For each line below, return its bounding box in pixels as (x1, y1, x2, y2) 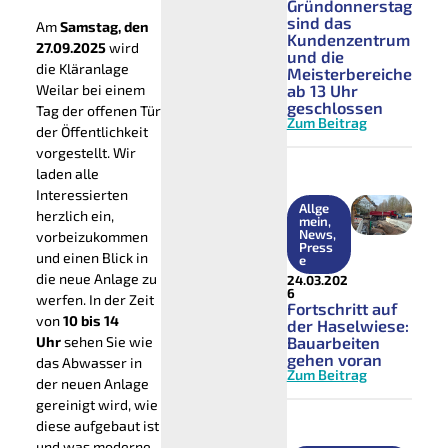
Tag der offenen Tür (35, 102, 161, 120)
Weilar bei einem (35, 81, 145, 99)
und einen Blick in (35, 249, 148, 267)
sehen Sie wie (60, 333, 153, 351)
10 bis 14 (62, 312, 119, 330)
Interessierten (35, 186, 128, 204)
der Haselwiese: (286, 315, 409, 335)
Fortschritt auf (286, 298, 397, 318)
